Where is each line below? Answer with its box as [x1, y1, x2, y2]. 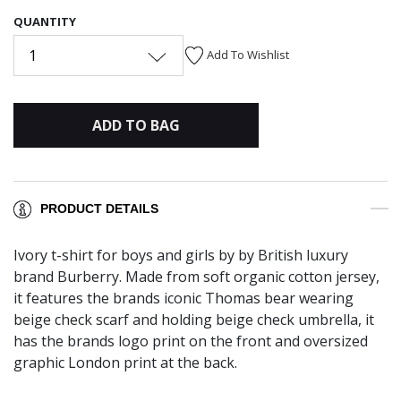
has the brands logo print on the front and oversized [13, 331, 368, 352]
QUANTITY [13, 13, 76, 30]
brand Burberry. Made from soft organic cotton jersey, [13, 267, 380, 287]
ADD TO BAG [91, 115, 180, 135]
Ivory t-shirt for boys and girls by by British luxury [13, 245, 348, 266]
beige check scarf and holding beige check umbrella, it [13, 310, 374, 330]
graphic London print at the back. [13, 353, 237, 373]
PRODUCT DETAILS [40, 201, 158, 217]
